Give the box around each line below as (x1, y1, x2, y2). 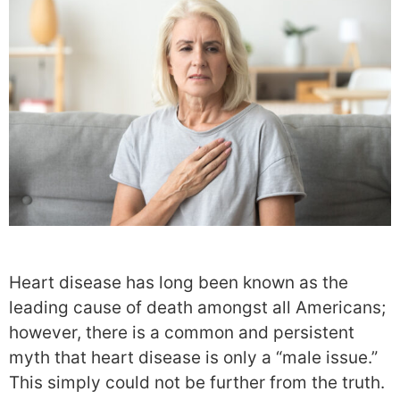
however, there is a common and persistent (9, 322, 354, 344)
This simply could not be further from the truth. (9, 372, 385, 394)
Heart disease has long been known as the (9, 272, 348, 294)
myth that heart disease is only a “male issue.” (9, 347, 378, 369)
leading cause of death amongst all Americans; (9, 297, 386, 319)
